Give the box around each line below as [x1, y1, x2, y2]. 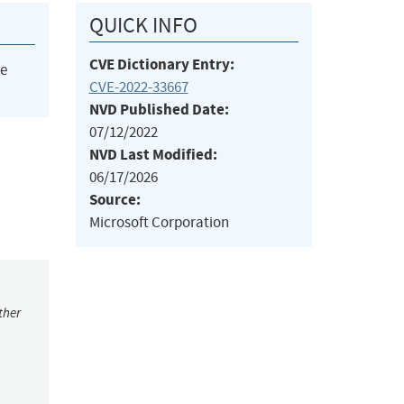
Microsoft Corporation [88, 213, 229, 233]
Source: [88, 189, 141, 211]
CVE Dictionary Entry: [88, 54, 234, 76]
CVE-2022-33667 [88, 78, 188, 97]
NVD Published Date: [88, 99, 229, 121]
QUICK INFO [88, 12, 197, 40]
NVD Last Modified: [88, 144, 217, 166]
